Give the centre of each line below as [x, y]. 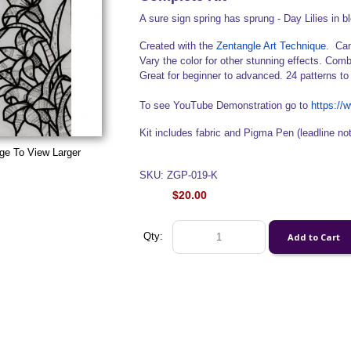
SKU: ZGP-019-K [178, 175]
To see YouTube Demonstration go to [225, 105]
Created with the [178, 46]
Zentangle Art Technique [271, 46]
